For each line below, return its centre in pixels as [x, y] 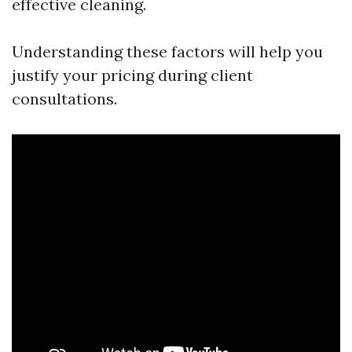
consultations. [64, 99]
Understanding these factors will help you [167, 51]
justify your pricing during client [132, 75]
